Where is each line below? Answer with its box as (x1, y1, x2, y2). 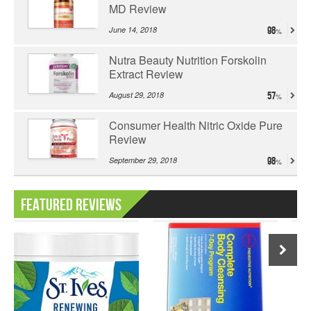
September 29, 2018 (109, 155, 177, 166)
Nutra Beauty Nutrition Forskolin (109, 52, 267, 69)
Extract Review (109, 66, 183, 83)
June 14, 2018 (109, 24, 157, 35)
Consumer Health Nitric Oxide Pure (109, 117, 283, 134)
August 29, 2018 (109, 90, 164, 101)
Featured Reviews (21, 195, 121, 216)
